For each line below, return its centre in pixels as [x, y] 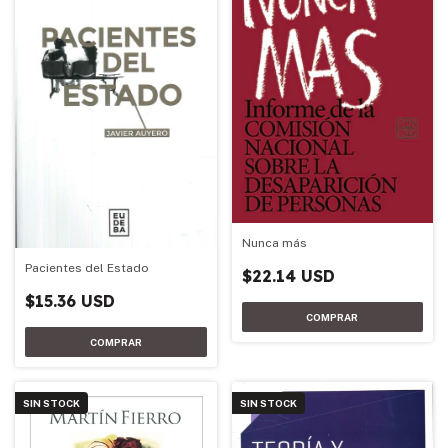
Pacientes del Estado [87, 268]
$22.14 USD [288, 275]
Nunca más [274, 242]
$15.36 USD [70, 301]
